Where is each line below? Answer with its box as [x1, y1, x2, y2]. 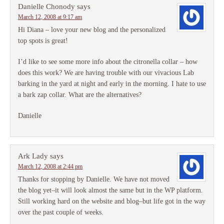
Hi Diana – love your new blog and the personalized [18, 26, 165, 33]
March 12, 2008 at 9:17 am [18, 13, 82, 20]
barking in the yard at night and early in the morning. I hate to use [18, 80, 206, 87]
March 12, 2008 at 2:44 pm [18, 163, 82, 170]
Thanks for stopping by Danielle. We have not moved [18, 175, 169, 183]
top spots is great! [18, 37, 68, 44]
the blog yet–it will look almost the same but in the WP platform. [18, 186, 203, 194]
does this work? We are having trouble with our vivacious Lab [18, 69, 194, 76]
